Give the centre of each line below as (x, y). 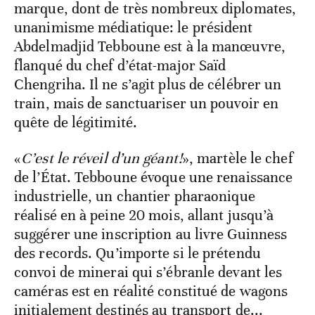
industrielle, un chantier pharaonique (135, 197)
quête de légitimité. (76, 123)
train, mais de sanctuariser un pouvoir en (147, 104)
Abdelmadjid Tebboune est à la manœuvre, (150, 47)
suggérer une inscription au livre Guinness (151, 234)
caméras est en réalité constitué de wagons (151, 291)
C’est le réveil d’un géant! (102, 159)
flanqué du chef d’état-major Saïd (120, 66)
